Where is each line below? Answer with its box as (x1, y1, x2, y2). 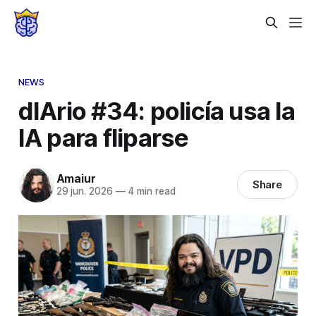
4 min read (125, 186, 176, 197)
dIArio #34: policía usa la (18, 95, 295, 126)
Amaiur (56, 171, 96, 186)
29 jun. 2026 (56, 186, 113, 197)
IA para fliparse (18, 122, 189, 152)
